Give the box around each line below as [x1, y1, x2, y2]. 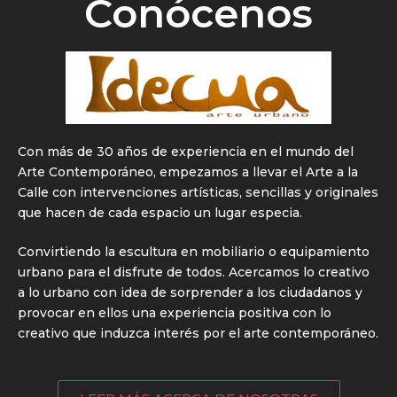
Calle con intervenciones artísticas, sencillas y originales [18, 184, 378, 201]
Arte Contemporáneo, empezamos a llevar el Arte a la [18, 164, 358, 181]
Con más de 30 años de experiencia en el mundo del [18, 144, 354, 160]
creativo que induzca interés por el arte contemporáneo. [18, 325, 378, 342]
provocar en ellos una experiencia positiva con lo [18, 305, 331, 322]
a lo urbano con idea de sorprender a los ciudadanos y [18, 284, 362, 301]
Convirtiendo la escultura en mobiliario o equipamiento [18, 244, 370, 261]
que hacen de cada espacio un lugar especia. [18, 205, 302, 222]
